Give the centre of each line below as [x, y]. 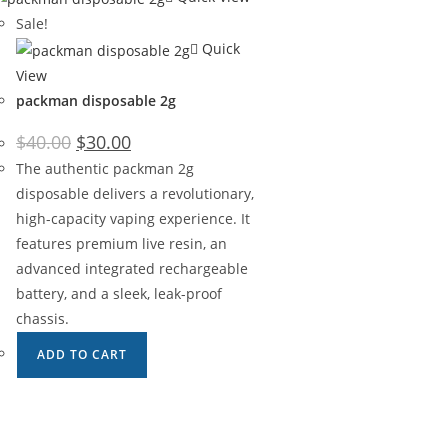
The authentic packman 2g [105, 168]
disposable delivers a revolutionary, [135, 193]
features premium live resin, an [121, 243]
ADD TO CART [82, 354]
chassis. [42, 318]
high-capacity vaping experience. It [133, 218]
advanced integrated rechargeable [132, 268]
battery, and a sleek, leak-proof [119, 293]
